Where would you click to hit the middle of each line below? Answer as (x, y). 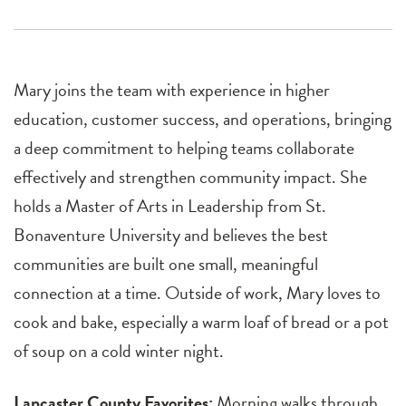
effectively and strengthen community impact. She (190, 177)
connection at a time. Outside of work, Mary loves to (197, 293)
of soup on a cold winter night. (119, 351)
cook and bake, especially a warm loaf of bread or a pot (201, 322)
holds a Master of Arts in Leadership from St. (170, 206)
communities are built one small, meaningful (166, 264)
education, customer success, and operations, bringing (203, 119)
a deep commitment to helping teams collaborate (184, 148)
